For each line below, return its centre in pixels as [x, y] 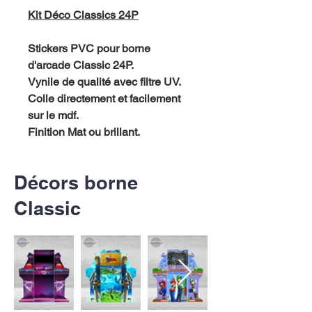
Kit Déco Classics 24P [83, 15]
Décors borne [76, 182]
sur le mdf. [53, 115]
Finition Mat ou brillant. [84, 132]
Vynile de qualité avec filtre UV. [104, 81]
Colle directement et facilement [104, 98]
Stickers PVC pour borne [89, 48]
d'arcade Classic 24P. [81, 65]
